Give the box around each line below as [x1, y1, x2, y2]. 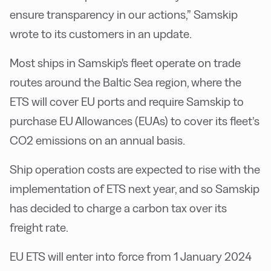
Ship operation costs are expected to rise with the [10, 162, 260, 176]
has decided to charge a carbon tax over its [10, 201, 227, 215]
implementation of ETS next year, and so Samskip [10, 181, 260, 195]
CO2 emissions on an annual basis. [10, 133, 185, 147]
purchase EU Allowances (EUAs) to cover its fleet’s [10, 114, 260, 128]
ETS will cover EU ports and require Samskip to [10, 94, 244, 108]
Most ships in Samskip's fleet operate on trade [10, 56, 241, 70]
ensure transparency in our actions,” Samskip [10, 7, 238, 21]
